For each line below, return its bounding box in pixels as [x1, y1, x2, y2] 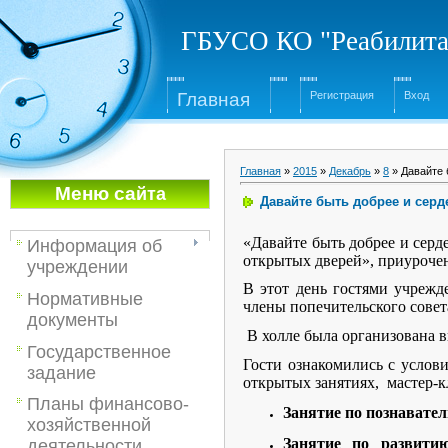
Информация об [27, 236, 162, 256]
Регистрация [310, 89, 374, 101]
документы [27, 309, 118, 330]
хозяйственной [27, 415, 151, 436]
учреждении [27, 257, 128, 277]
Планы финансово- [27, 394, 189, 415]
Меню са [54, 183, 136, 204]
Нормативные [27, 288, 143, 309]
